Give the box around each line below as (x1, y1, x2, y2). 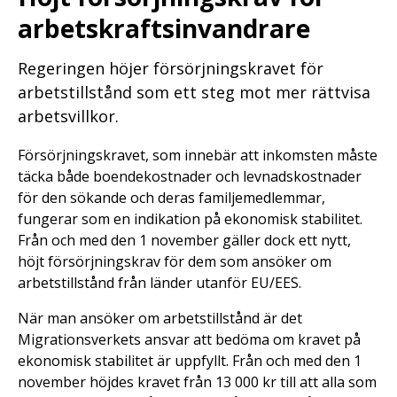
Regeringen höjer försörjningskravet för (18, 57, 323, 79)
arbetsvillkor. (18, 105, 119, 127)
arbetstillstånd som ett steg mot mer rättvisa (18, 81, 370, 103)
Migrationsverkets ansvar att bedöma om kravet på (18, 329, 361, 349)
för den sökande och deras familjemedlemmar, (18, 187, 325, 207)
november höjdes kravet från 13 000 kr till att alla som (18, 371, 377, 392)
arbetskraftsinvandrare (18, 11, 310, 45)
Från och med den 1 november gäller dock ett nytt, (18, 230, 351, 250)
